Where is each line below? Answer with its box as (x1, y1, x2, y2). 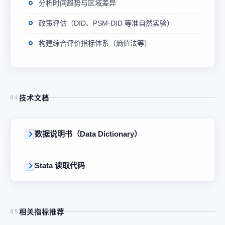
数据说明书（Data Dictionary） (35, 129, 142, 138)
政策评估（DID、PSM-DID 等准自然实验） (39, 19, 174, 27)
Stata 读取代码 (35, 161, 85, 170)
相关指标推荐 (19, 207, 64, 216)
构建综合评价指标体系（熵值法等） (39, 39, 151, 47)
